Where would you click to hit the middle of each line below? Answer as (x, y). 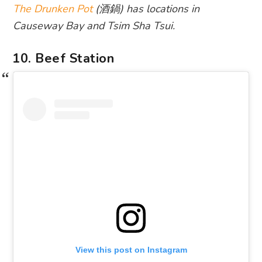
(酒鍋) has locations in (146, 9)
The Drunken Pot (53, 9)
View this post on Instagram (131, 249)
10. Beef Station (63, 59)
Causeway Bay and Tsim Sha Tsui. (94, 26)
